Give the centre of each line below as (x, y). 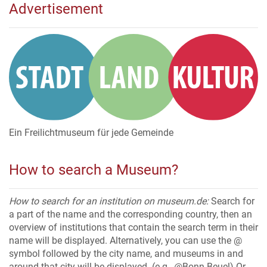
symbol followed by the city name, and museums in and (126, 254)
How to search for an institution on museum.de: (109, 201)
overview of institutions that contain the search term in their (133, 228)
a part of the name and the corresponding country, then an (131, 215)
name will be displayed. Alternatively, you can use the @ (125, 241)
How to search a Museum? (94, 170)
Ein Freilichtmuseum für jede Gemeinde (91, 133)
